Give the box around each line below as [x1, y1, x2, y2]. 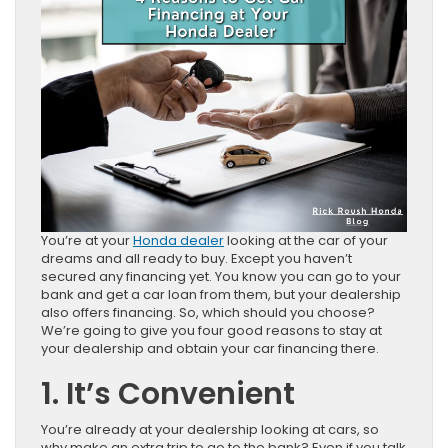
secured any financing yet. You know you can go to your [41, 267, 401, 287]
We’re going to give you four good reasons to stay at [41, 321, 382, 341]
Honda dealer [133, 231, 224, 251]
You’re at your [41, 231, 133, 251]
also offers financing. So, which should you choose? [41, 303, 375, 323]
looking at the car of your [224, 231, 388, 251]
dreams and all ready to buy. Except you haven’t [41, 249, 352, 269]
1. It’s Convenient [41, 373, 295, 416]
